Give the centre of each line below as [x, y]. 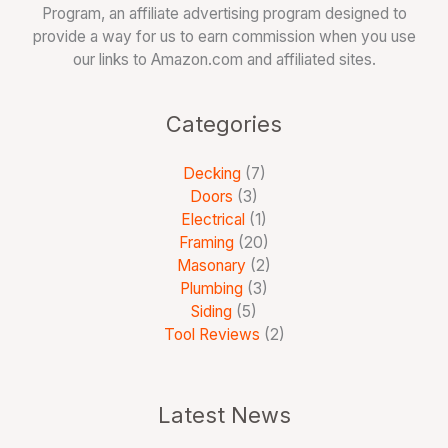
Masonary [211, 265]
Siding [211, 311]
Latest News [224, 415]
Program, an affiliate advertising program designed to [224, 13]
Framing [206, 242]
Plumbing [211, 288]
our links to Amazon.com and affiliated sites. [224, 59]
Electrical [213, 219]
